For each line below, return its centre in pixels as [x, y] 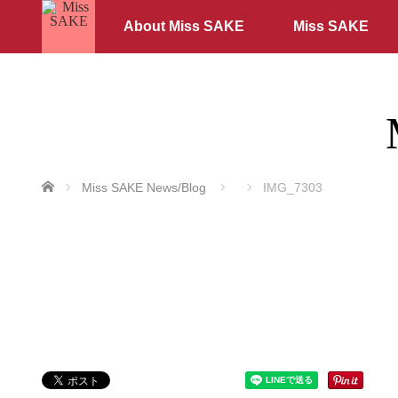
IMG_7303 [293, 187]
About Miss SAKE [183, 26]
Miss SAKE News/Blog [144, 187]
